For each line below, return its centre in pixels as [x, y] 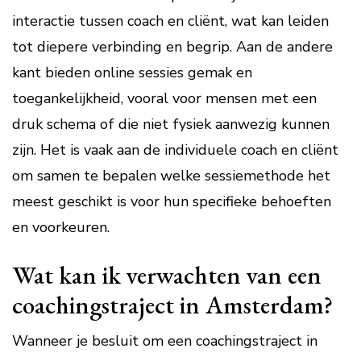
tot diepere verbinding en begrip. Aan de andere [172, 47]
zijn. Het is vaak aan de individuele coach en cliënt [175, 150]
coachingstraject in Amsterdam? [172, 305]
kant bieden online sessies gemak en [132, 73]
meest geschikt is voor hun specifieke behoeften [172, 201]
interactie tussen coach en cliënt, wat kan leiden [170, 21]
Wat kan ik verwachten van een [167, 275]
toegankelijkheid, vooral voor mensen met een [164, 98]
